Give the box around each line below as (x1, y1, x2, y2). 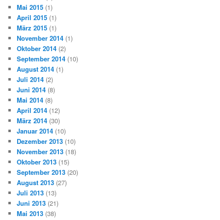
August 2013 (17, 177, 55, 187)
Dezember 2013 (17, 136, 63, 146)
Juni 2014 (17, 84, 46, 94)
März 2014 (17, 115, 48, 125)
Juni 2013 (17, 198, 46, 208)
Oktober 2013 (17, 157, 57, 166)
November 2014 (17, 33, 64, 43)
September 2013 (17, 167, 66, 177)
